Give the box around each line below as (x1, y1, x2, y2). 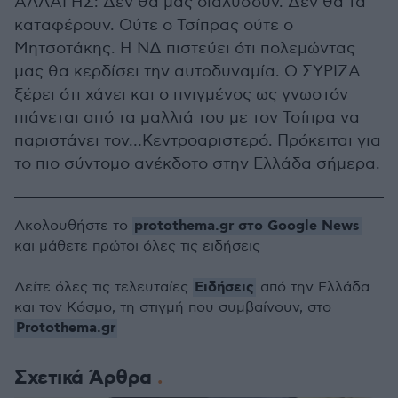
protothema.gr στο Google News (134, 217, 360, 235)
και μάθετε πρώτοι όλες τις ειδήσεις (14, 238, 260, 255)
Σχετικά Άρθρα (14, 365, 157, 391)
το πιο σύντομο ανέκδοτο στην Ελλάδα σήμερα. (14, 155, 380, 173)
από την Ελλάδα (256, 279, 370, 296)
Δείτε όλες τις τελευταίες (14, 279, 193, 296)
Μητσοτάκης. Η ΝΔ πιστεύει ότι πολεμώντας (14, 39, 355, 58)
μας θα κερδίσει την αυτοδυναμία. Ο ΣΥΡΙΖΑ (14, 62, 361, 81)
